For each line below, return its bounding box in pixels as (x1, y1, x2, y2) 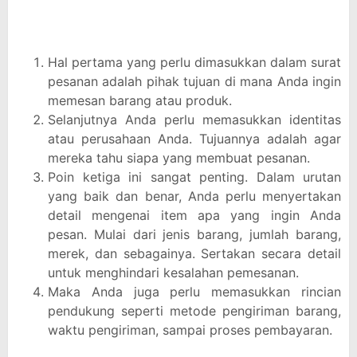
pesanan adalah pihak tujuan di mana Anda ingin (48, 73, 341, 89)
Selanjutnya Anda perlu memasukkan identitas (48, 112, 341, 127)
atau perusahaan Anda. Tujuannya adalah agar (48, 131, 341, 147)
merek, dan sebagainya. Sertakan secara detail (48, 245, 341, 261)
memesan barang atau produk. (48, 92, 232, 108)
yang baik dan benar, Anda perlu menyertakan (48, 188, 341, 204)
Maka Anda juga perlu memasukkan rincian (48, 284, 341, 300)
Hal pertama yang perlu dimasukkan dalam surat (48, 54, 341, 70)
